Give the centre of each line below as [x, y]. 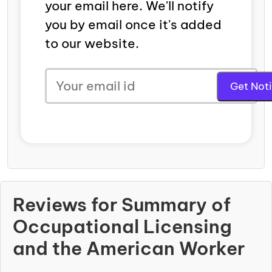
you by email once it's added [133, 24]
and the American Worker [129, 248]
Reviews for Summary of [122, 204]
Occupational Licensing [122, 226]
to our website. [92, 43]
